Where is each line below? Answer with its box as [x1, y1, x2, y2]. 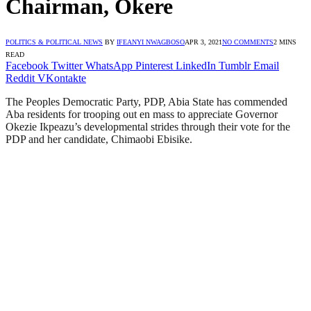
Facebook [6, 59, 49, 72]
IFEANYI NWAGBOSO [117, 37, 185, 46]
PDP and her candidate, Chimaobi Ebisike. [6, 133, 192, 145]
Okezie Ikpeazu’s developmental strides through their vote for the [6, 120, 290, 133]
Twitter [51, 59, 83, 72]
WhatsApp [85, 59, 133, 72]
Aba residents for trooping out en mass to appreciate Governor [6, 108, 278, 120]
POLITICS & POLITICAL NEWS [6, 37, 103, 46]
